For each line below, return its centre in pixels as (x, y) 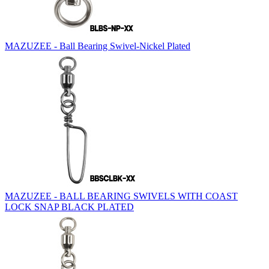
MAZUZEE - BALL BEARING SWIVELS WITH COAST (121, 196)
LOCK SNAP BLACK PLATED (69, 207)
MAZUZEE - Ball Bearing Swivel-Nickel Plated (98, 46)
